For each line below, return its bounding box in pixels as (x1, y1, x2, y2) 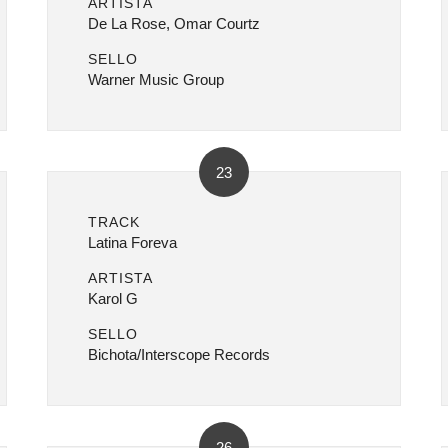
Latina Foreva (88, 234, 178, 251)
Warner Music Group (88, 71, 225, 88)
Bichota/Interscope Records (88, 346, 271, 363)
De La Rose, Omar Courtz (88, 15, 261, 32)
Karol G (88, 290, 139, 307)
